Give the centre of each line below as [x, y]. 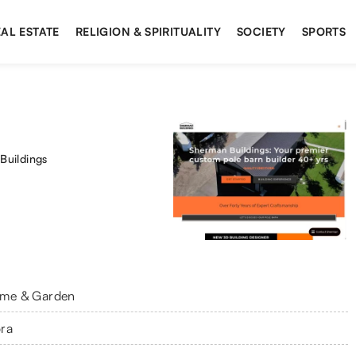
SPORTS [324, 31]
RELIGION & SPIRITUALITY [148, 31]
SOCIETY [261, 31]
